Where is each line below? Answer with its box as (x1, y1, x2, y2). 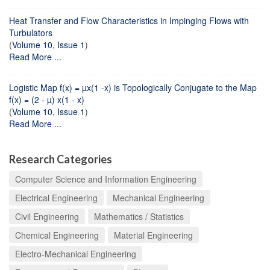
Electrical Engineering (15, 191, 98, 204)
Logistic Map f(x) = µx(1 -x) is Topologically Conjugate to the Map (9, 81, 257, 93)
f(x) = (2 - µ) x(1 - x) (9, 93, 84, 105)
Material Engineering (114, 228, 193, 241)
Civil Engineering (15, 210, 79, 222)
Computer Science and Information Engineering (15, 172, 196, 185)
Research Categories (9, 152, 112, 166)
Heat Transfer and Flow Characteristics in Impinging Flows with (9, 14, 249, 27)
